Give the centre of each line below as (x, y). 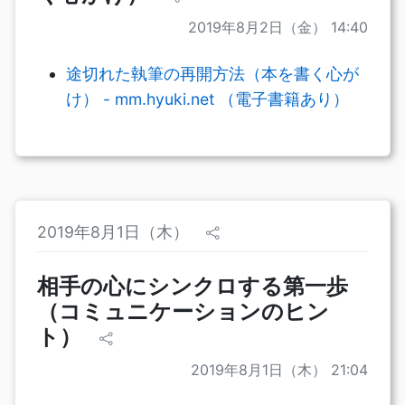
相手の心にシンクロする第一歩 (193, 286)
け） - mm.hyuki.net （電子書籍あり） (207, 99)
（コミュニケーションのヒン (183, 311)
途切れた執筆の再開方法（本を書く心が (212, 73)
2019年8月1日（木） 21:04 (279, 369)
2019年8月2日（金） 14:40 (278, 27)
